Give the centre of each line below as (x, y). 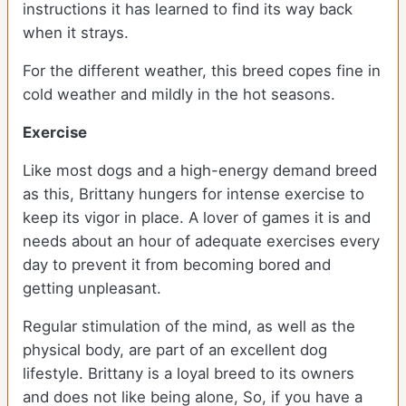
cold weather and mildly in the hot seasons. (179, 95)
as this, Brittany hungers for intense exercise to (193, 194)
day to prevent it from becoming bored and (177, 265)
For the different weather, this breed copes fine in (202, 71)
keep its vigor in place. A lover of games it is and (197, 218)
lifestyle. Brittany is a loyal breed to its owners (188, 374)
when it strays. (78, 33)
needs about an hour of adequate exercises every (201, 242)
